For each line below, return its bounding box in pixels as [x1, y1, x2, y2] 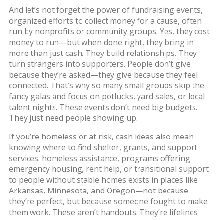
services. [8, 152, 42, 164]
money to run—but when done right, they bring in [8, 36, 193, 48]
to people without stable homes [8, 174, 126, 185]
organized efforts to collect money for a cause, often [8, 15, 202, 26]
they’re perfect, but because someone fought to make [8, 195, 208, 207]
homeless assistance [41, 152, 117, 164]
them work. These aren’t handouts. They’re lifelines [8, 206, 198, 218]
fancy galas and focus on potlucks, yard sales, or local [8, 90, 205, 102]
